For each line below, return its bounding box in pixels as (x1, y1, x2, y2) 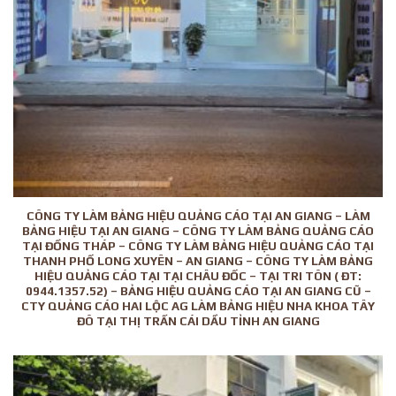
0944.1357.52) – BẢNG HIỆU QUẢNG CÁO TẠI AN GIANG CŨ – (25, 283, 371, 298)
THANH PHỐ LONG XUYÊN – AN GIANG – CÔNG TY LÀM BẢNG (23, 253, 373, 268)
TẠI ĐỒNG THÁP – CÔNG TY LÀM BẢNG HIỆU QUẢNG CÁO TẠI (22, 238, 374, 253)
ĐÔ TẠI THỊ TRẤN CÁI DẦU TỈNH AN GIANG (76, 313, 320, 328)
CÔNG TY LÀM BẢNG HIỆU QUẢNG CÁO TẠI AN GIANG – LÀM (26, 208, 370, 223)
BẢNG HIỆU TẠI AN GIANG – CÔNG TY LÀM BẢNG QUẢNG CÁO (22, 223, 374, 238)
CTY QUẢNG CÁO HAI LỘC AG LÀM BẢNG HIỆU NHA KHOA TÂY (21, 298, 375, 313)
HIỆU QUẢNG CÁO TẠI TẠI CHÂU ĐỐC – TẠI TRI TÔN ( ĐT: (34, 268, 362, 283)
